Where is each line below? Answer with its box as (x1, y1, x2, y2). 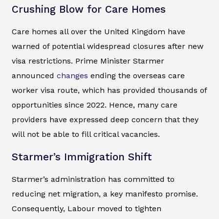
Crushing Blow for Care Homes (12, 3, 166, 15)
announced (12, 70, 57, 80)
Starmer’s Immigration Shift (12, 151, 152, 163)
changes (57, 70, 88, 80)
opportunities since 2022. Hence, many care (12, 100, 177, 109)
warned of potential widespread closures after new (12, 41, 203, 51)
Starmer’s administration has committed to (12, 174, 175, 184)
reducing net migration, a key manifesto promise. (12, 189, 198, 198)
